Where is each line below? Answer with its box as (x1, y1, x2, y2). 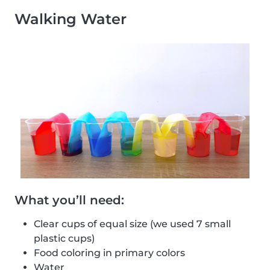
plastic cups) (34, 233, 95, 245)
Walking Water (14, 10, 127, 28)
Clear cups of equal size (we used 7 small (34, 218, 231, 230)
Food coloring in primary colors (34, 247, 185, 259)
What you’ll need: (14, 193, 124, 208)
